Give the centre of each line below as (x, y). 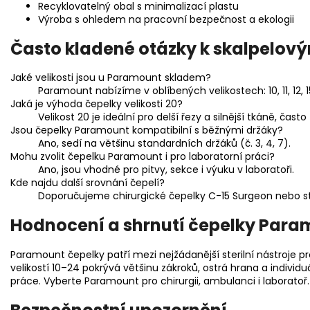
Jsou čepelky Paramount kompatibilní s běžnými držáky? (147, 130)
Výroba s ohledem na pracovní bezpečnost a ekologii (166, 19)
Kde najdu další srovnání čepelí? (88, 183)
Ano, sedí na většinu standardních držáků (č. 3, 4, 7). (164, 144)
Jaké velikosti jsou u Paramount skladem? (111, 78)
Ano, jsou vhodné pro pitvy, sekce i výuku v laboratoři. (166, 170)
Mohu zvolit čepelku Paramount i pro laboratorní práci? (143, 157)
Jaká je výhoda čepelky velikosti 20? (97, 104)
